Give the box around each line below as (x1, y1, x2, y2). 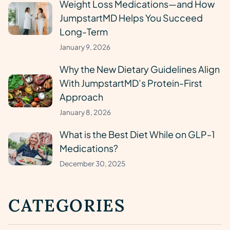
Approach (60, 91, 103, 103)
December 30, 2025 (60, 159, 125, 168)
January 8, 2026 (60, 108, 111, 117)
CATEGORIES (8, 195, 125, 216)
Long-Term (60, 26, 108, 37)
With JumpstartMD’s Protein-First (60, 77, 202, 89)
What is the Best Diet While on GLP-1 (60, 128, 215, 140)
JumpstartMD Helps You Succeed (60, 12, 203, 24)
